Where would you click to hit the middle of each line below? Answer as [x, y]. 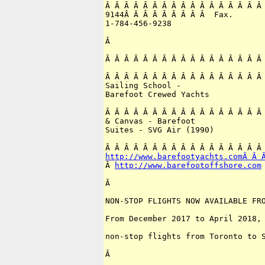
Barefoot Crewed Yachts [157, 95]
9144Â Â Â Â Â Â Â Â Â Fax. [169, 15]
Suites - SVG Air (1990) [160, 130]
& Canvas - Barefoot [150, 121]
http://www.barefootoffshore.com [188, 166]
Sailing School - [143, 86]
